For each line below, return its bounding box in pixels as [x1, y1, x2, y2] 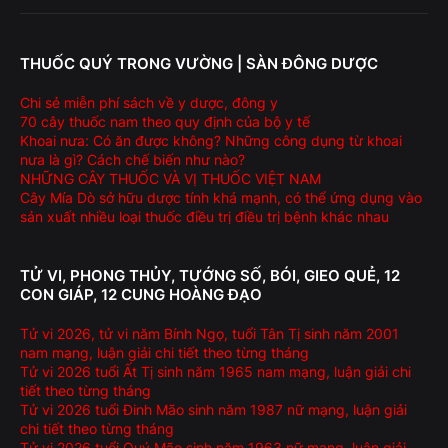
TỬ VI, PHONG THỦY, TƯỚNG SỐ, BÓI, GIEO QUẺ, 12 [20, 266, 400, 285]
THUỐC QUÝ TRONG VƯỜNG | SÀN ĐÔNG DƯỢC [20, 54, 378, 73]
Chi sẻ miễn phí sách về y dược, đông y [20, 94, 278, 111]
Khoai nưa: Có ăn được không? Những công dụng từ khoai [20, 132, 402, 149]
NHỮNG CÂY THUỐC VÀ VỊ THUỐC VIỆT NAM [20, 170, 321, 187]
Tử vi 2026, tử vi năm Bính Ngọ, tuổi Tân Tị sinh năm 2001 [20, 325, 399, 342]
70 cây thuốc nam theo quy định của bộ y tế [20, 113, 310, 130]
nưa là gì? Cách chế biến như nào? [20, 151, 245, 168]
